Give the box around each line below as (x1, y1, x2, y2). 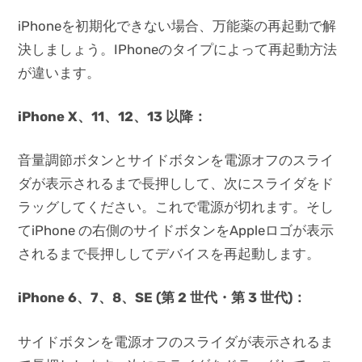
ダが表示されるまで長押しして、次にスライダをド (18, 175, 335, 192)
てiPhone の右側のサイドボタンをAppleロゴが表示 (18, 222, 335, 239)
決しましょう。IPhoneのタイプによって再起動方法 (18, 41, 338, 58)
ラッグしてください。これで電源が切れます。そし (18, 199, 335, 216)
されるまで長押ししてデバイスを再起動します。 (18, 246, 321, 263)
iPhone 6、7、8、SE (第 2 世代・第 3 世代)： (18, 289, 307, 306)
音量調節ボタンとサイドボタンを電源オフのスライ (18, 152, 335, 169)
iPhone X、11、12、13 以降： (18, 108, 208, 125)
